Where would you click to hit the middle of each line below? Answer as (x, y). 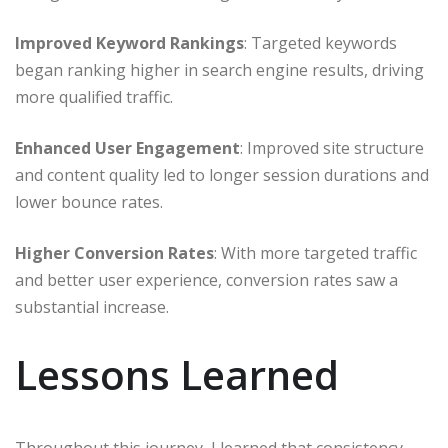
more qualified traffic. (94, 96)
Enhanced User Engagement (127, 147)
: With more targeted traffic (315, 252)
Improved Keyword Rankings (129, 42)
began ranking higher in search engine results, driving (219, 69)
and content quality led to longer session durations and (222, 174)
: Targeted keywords (320, 42)
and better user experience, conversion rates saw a (206, 279)
